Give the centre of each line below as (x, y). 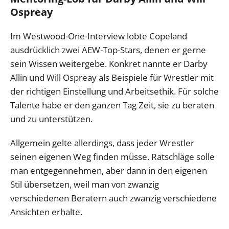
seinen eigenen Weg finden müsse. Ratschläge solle (112, 157)
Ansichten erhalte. (46, 212)
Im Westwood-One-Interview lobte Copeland (99, 36)
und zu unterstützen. (51, 119)
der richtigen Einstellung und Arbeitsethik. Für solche (114, 91)
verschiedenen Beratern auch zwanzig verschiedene (113, 198)
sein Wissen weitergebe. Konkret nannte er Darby (109, 64)
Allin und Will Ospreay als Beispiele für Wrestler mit (112, 78)
